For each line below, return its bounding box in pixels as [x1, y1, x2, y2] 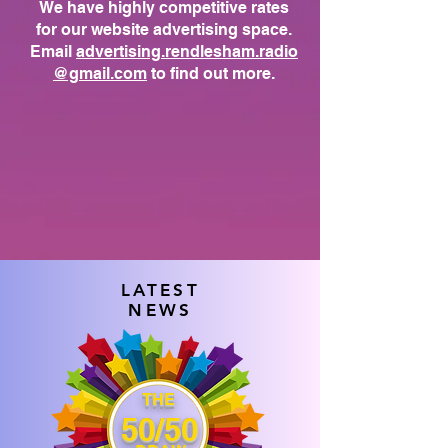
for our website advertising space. [36, 20, 292, 39]
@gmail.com [53, 64, 147, 83]
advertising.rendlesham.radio [76, 42, 298, 61]
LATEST [120, 280, 201, 300]
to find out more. [147, 64, 275, 83]
